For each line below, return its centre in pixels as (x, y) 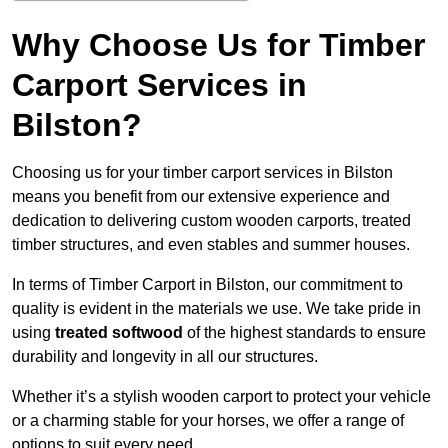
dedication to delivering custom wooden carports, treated (211, 221)
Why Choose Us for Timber (218, 45)
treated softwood (119, 333)
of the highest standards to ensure (304, 333)
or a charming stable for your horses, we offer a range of (208, 421)
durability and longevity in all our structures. (165, 357)
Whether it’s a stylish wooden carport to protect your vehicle (221, 397)
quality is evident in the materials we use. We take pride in (216, 309)
